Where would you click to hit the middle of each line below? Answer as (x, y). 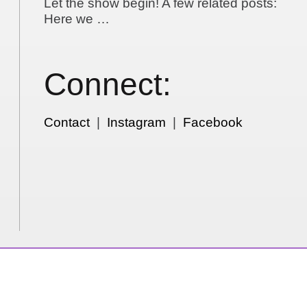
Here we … (77, 19)
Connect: (108, 84)
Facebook (213, 123)
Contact (67, 123)
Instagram (137, 123)
